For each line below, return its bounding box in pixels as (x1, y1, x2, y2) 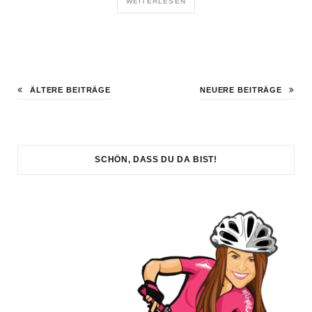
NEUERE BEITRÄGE (199, 85, 283, 94)
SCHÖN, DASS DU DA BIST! (95, 154, 217, 164)
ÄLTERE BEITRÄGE (29, 85, 111, 94)
